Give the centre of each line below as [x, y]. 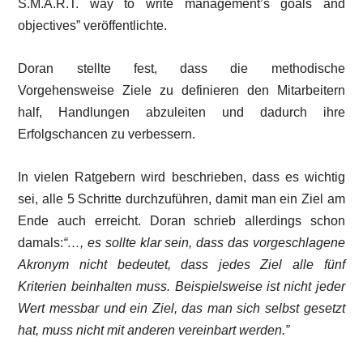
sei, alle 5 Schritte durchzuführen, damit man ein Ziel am [181, 199]
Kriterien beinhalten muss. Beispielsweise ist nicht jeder [181, 286]
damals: [41, 243]
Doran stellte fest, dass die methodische [181, 68]
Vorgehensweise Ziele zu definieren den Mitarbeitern [181, 90]
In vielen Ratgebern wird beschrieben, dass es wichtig [181, 177]
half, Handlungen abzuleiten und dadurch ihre [181, 112]
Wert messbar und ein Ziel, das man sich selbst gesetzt [181, 308]
